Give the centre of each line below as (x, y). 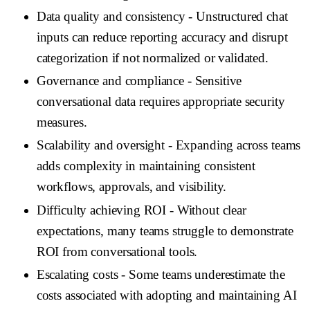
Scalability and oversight (101, 145)
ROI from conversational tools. (117, 251)
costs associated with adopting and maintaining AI (166, 295)
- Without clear (206, 210)
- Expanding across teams (233, 145)
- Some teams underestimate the (201, 274)
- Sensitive (213, 81)
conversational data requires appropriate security (161, 102)
